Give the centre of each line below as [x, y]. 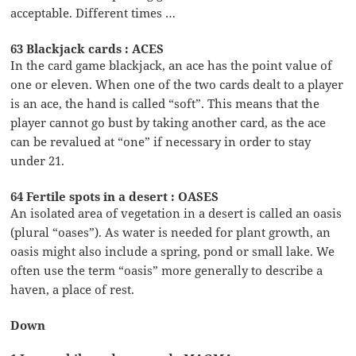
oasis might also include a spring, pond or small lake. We [173, 251]
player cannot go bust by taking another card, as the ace [168, 122]
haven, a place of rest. [73, 289]
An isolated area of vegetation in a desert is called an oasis [176, 213]
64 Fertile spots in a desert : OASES [115, 196]
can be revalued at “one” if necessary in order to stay [161, 141]
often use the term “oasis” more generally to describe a [167, 270]
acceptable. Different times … [93, 12]
